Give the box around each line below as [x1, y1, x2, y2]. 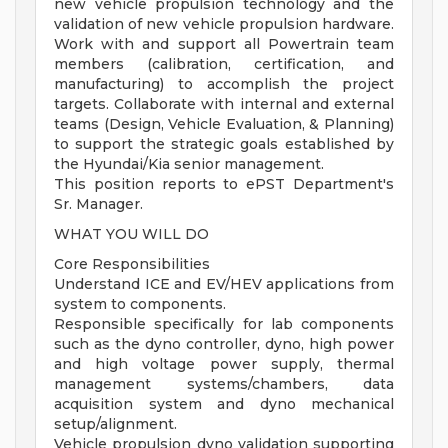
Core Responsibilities [54, 255, 210, 274]
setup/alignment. [54, 415, 177, 434]
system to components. [54, 295, 226, 314]
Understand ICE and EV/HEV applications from [54, 275, 394, 294]
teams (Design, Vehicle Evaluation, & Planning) [54, 115, 394, 134]
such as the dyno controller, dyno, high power [54, 335, 394, 354]
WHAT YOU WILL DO [54, 225, 209, 244]
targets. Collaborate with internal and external [54, 95, 394, 114]
